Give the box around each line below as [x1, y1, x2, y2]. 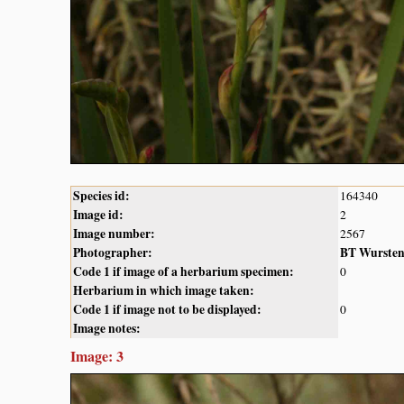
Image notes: [73, 319, 141, 338]
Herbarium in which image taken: [73, 281, 254, 300]
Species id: [73, 187, 130, 206]
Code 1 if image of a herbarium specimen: [73, 262, 294, 281]
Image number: [73, 225, 155, 243]
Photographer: [73, 243, 152, 262]
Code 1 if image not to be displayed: [73, 300, 262, 319]
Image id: [73, 206, 124, 225]
